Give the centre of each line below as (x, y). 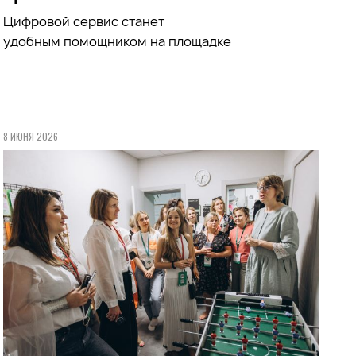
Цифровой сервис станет (84, 21)
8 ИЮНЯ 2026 (31, 136)
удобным (34, 41)
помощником (106, 41)
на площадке (190, 41)
